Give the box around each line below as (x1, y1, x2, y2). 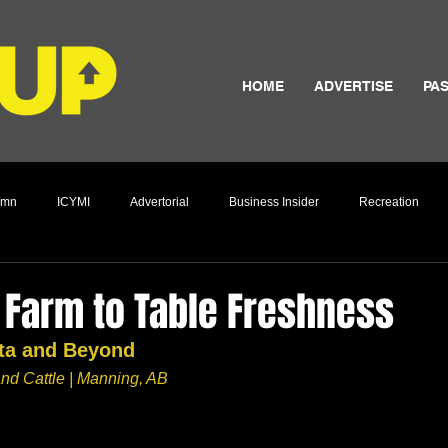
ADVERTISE (314, 78, 393, 94)
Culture (6, 274, 46, 289)
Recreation (359, 194, 419, 209)
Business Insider (229, 194, 319, 209)
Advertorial (130, 194, 189, 209)
